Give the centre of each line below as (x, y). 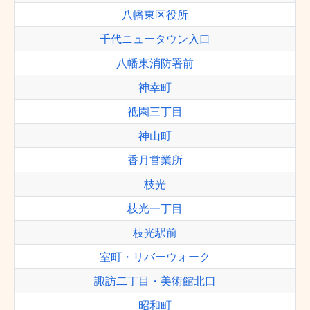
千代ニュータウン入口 (155, 39)
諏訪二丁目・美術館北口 (155, 281)
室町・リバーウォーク (155, 257)
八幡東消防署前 (155, 63)
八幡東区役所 (155, 15)
